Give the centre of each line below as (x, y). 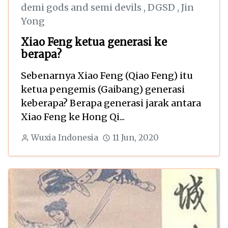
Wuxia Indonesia (64, 138)
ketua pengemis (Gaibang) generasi (103, 90)
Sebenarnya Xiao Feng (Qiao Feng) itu (107, 76)
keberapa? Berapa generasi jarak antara (111, 103)
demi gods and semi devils (82, 8)
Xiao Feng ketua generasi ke (94, 42)
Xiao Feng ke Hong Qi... (73, 117)
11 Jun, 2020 (135, 138)
